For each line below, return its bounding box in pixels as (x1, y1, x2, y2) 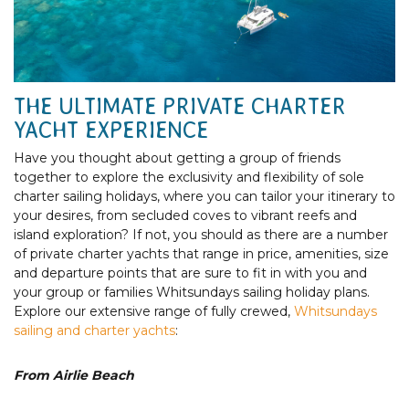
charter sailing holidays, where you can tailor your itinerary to (14, 187, 395, 204)
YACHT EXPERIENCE (14, 117, 208, 142)
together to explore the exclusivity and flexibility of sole (14, 168, 364, 185)
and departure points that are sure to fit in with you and (14, 264, 367, 281)
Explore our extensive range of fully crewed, (14, 302, 294, 320)
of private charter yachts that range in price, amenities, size (14, 245, 389, 262)
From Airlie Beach (14, 366, 134, 383)
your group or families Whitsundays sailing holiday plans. (14, 283, 373, 300)
